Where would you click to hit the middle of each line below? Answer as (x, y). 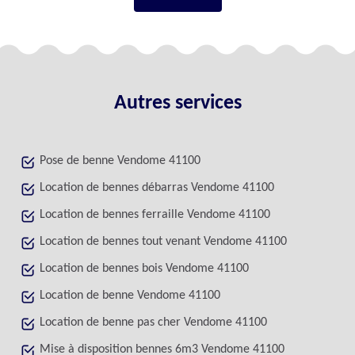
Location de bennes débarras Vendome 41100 (157, 188)
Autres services (177, 103)
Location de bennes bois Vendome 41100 (144, 269)
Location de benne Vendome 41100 (130, 296)
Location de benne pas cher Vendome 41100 (153, 323)
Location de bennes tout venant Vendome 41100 (163, 242)
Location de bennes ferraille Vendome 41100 (155, 215)
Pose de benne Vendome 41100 (120, 161)
